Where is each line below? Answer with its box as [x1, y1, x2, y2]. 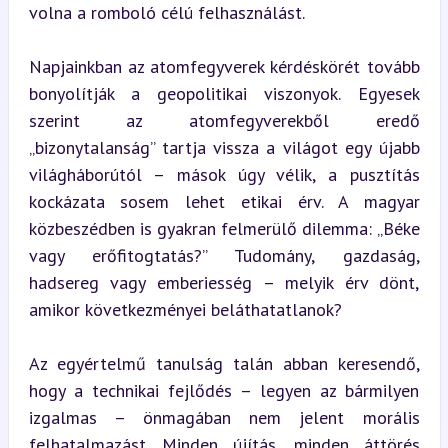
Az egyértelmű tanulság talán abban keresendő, [28, 351, 420, 375]
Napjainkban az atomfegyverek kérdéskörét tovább [28, 54, 420, 78]
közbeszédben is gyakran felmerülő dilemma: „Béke [28, 216, 420, 240]
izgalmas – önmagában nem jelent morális [28, 405, 420, 429]
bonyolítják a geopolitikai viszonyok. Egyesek [28, 81, 420, 105]
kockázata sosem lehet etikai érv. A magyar [28, 189, 420, 213]
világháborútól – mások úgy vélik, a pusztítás [28, 162, 420, 186]
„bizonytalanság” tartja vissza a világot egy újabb [28, 135, 420, 159]
